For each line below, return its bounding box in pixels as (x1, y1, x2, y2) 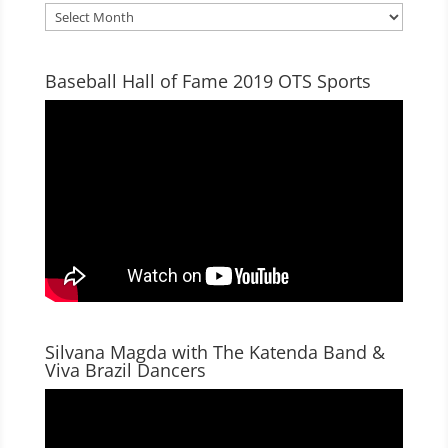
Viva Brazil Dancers (44, 358, 206, 383)
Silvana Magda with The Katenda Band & (44, 340, 385, 365)
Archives (43, 4, 101, 24)
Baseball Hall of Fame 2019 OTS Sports (44, 69, 371, 94)
